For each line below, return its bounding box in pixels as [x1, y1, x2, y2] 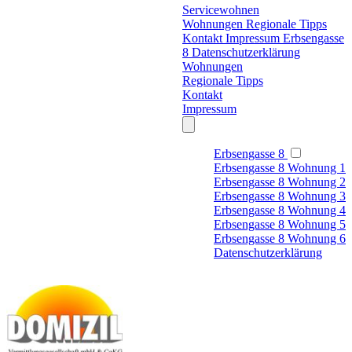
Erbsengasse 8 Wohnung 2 [214, 175, 346, 189]
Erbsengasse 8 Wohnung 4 [214, 203, 346, 217]
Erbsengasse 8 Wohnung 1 [214, 161, 346, 174]
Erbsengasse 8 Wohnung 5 [214, 218, 346, 231]
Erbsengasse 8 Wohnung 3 [214, 189, 346, 203]
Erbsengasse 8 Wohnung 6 [214, 232, 346, 245]
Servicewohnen [182, 3, 259, 16]
